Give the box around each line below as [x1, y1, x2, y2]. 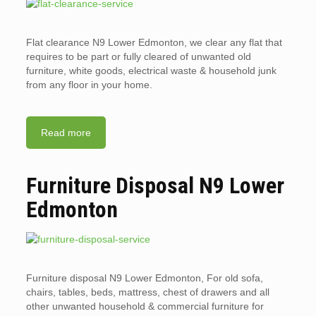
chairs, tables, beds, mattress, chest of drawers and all [25, 286, 269, 298]
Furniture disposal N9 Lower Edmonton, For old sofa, [25, 272, 263, 284]
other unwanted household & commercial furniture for [25, 300, 264, 312]
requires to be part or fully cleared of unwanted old [25, 51, 251, 62]
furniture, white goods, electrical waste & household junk [25, 65, 276, 76]
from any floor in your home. [25, 79, 152, 90]
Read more [40, 127, 91, 138]
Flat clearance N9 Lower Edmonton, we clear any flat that [25, 37, 282, 48]
